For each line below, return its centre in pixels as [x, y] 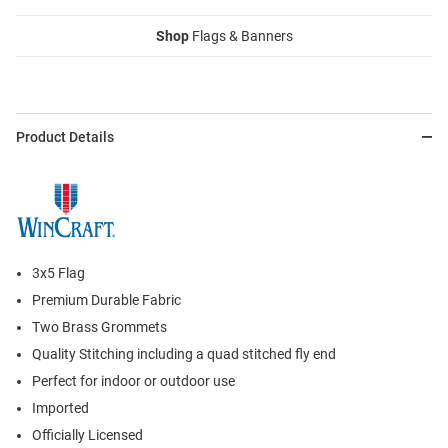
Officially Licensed [87, 435]
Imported [60, 408]
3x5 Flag [58, 273]
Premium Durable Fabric [106, 300]
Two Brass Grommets [99, 327]
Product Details [65, 137]
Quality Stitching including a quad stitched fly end [184, 354]
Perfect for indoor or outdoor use [133, 381]
